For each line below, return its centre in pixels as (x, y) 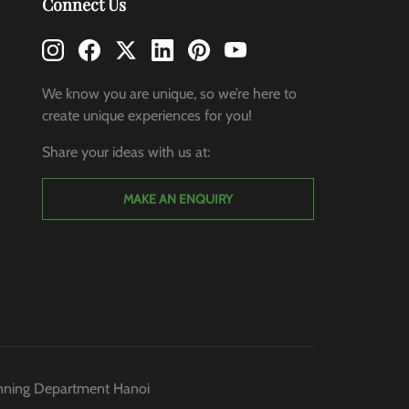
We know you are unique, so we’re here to (169, 94)
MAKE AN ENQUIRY (178, 199)
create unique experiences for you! (147, 116)
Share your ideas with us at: (126, 152)
